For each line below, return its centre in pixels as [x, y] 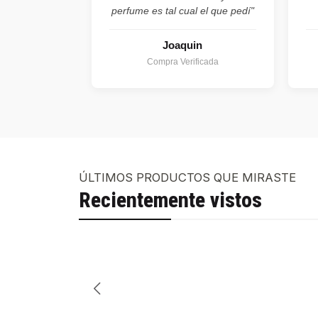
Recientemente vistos [170, 201]
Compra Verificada [182, 61]
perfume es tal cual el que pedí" [182, 10]
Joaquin [183, 45]
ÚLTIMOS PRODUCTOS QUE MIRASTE [187, 177]
